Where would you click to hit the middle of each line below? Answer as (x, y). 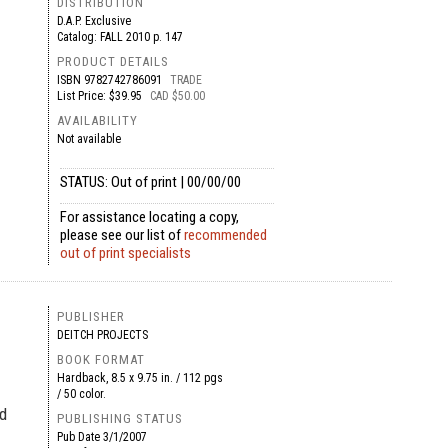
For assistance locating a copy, (149, 217)
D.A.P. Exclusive (93, 21)
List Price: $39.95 (100, 96)
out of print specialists (125, 253)
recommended (225, 235)
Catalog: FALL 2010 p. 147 (124, 37)
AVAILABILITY (97, 120)
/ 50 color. (81, 394)
